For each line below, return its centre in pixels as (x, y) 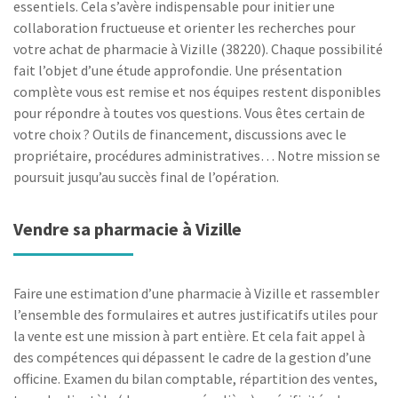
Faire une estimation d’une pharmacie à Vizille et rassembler (196, 293)
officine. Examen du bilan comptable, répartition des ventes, (195, 378)
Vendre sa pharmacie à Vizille (127, 229)
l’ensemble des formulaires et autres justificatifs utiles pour (195, 314)
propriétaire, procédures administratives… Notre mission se (197, 155)
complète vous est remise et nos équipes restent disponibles (197, 92)
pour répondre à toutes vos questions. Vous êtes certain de (189, 113)
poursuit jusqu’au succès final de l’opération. (146, 177)
